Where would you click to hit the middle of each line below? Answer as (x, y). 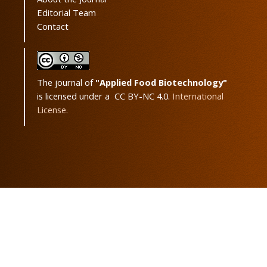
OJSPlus (83, 247)
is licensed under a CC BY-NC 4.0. (105, 96)
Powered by (46, 247)
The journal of (66, 82)
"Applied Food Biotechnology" (161, 82)
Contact (53, 26)
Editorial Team (66, 13)
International (198, 96)
